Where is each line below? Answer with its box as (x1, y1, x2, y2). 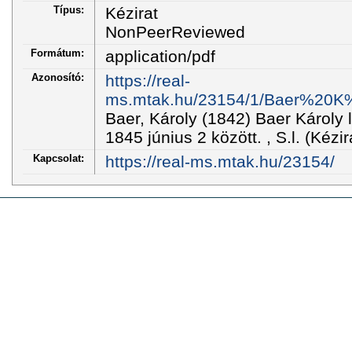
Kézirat (104, 3, 158, 22)
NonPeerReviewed (104, 22, 245, 41)
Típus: (53, 3, 84, 16)
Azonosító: (31, 71, 84, 83)
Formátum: (31, 46, 84, 59)
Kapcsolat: (33, 152, 84, 164)
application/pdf (104, 46, 215, 65)
